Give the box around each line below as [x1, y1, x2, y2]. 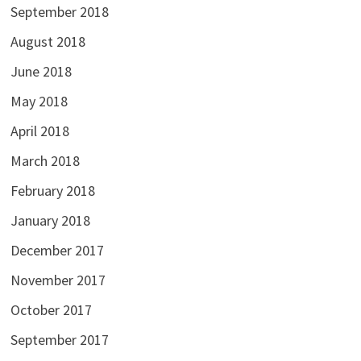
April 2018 [10, 122, 69, 141]
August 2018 [10, 32, 85, 52]
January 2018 [10, 211, 90, 230]
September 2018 [10, 2, 109, 22]
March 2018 [10, 151, 80, 171]
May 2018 [10, 92, 68, 111]
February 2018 [10, 181, 95, 201]
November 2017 [10, 271, 106, 290]
